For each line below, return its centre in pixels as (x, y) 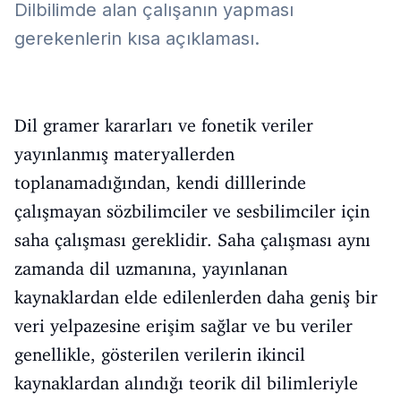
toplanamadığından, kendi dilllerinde (160, 183)
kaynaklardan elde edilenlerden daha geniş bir (196, 297)
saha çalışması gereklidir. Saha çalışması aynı (192, 240)
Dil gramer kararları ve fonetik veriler (164, 125)
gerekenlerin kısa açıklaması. (137, 38)
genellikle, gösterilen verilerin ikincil (160, 354)
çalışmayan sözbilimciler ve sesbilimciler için (192, 211)
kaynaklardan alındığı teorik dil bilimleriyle (186, 383)
